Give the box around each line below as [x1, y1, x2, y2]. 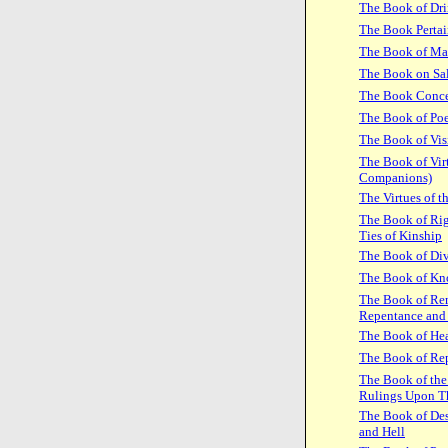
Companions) [359, 170, 432, 185]
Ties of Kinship [359, 228, 442, 243]
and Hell [359, 424, 405, 439]
